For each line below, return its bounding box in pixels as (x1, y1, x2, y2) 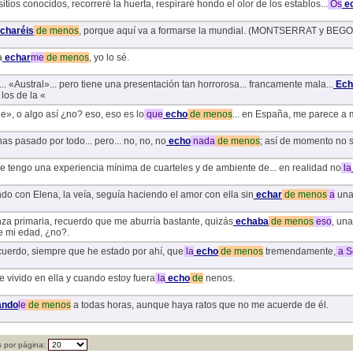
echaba (232, 216, 269, 228)
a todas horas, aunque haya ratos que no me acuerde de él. (70, 299, 329, 311)
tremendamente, (262, 246, 336, 258)
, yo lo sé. (88, 52, 129, 64)
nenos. (203, 273, 235, 284)
